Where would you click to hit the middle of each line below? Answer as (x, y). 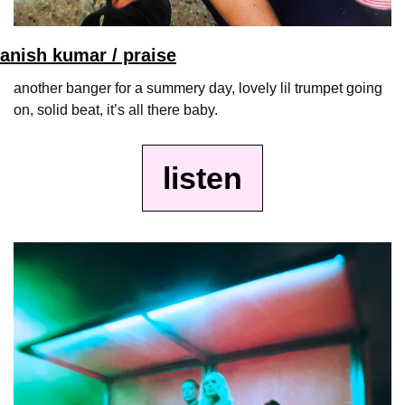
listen (202, 178)
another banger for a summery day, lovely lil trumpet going (198, 88)
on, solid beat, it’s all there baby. (116, 109)
